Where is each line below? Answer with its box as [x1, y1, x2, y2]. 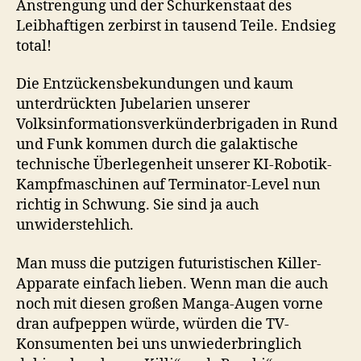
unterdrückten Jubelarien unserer [16, 95, 250, 114]
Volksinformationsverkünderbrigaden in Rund [16, 115, 338, 135]
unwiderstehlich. [16, 216, 134, 235]
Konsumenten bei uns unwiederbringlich [16, 334, 301, 354]
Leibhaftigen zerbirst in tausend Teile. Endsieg [16, 16, 336, 35]
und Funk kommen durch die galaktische [16, 135, 298, 155]
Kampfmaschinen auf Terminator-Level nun [16, 176, 321, 195]
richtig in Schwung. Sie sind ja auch [16, 196, 259, 215]
